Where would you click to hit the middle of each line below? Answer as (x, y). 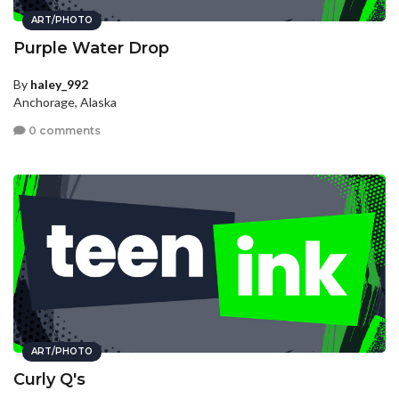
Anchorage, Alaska (65, 102)
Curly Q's (49, 380)
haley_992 (59, 85)
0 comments (63, 130)
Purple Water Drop (91, 49)
